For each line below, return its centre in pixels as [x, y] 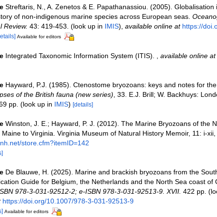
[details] [83, 104]
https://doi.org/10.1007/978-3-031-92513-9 [68, 201]
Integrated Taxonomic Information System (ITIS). [81, 55]
